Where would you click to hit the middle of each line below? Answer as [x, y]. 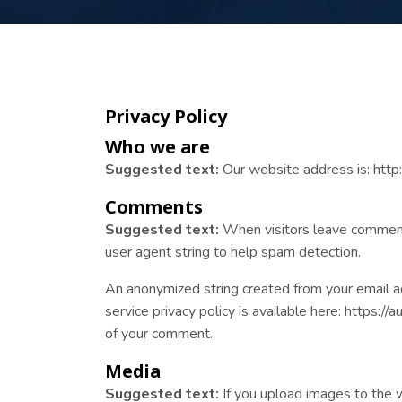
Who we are [157, 147]
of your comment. [159, 334]
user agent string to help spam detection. [233, 252]
